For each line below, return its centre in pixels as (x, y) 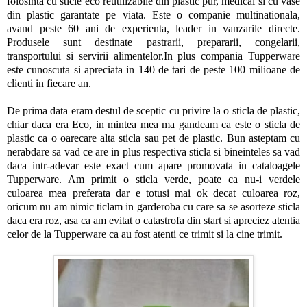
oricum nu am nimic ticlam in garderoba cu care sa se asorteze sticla (153, 207)
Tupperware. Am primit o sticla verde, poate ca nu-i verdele (153, 180)
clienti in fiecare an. (50, 84)
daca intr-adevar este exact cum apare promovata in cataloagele (153, 166)
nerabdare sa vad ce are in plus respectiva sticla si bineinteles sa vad (153, 152)
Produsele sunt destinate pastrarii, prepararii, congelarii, (153, 42)
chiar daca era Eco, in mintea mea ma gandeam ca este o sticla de (153, 125)
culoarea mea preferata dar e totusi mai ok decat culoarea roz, (153, 193)
